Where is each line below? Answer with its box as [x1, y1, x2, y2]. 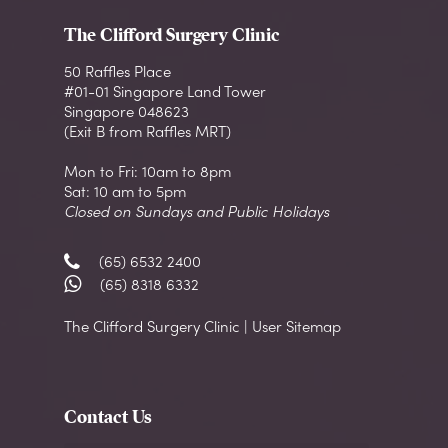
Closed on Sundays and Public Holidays [64, 200, 329, 223]
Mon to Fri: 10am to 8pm [64, 160, 231, 183]
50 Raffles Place [64, 60, 171, 83]
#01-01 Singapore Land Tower [64, 80, 266, 103]
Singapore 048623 [64, 100, 189, 123]
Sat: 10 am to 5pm [64, 180, 186, 203]
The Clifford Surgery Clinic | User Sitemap [64, 315, 341, 338]
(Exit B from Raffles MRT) [64, 120, 231, 143]
